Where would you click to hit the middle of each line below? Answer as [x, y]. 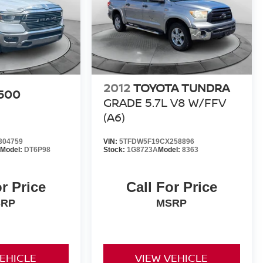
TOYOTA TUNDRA [181, 88]
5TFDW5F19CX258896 [156, 142]
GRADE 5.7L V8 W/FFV [164, 103]
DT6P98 [37, 150]
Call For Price [171, 187]
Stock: [115, 150]
